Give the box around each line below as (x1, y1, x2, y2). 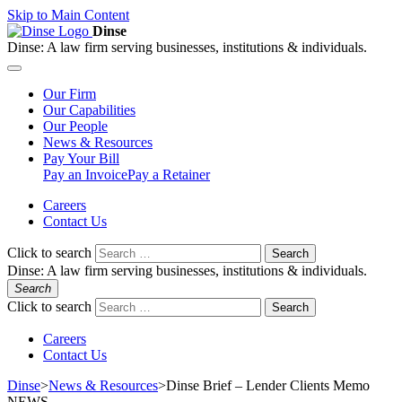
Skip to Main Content (7, 7, 129, 22)
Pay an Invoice (43, 167, 127, 182)
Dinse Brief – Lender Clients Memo (166, 378, 370, 393)
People (69, 118, 108, 134)
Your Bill (67, 151, 119, 166)
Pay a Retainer (127, 167, 210, 182)
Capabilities (69, 102, 135, 118)
